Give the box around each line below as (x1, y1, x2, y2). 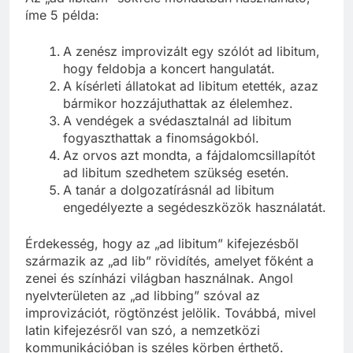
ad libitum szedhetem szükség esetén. (63, 178, 289, 195)
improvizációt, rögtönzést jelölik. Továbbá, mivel (25, 318, 316, 335)
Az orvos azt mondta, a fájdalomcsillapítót (63, 161, 315, 177)
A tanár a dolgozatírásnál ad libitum (63, 195, 274, 212)
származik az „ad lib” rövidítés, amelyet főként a (25, 266, 314, 283)
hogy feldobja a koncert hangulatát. (63, 74, 275, 91)
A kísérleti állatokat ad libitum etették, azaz (63, 91, 318, 108)
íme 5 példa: (25, 20, 99, 37)
